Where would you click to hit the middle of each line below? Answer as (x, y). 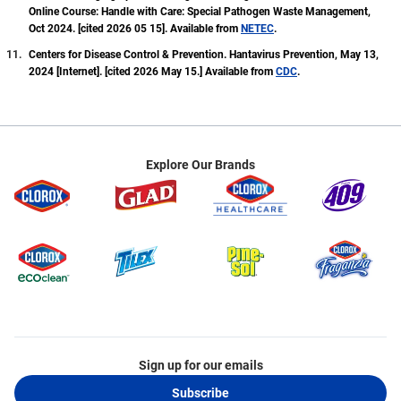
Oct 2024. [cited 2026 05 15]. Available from (135, 29)
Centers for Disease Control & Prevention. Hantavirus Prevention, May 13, (204, 55)
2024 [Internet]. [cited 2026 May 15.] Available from (152, 72)
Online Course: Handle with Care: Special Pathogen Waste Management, (200, 12)
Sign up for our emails (200, 366)
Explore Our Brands (200, 165)
